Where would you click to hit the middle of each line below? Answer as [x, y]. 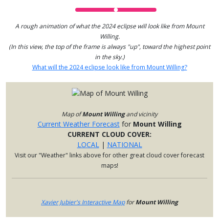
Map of [72, 114]
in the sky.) [109, 57]
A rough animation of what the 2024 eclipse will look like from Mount [109, 26]
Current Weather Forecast [78, 124]
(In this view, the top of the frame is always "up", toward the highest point [109, 46]
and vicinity [141, 114]
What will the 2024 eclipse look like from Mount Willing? [109, 67]
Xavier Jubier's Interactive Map [83, 202]
